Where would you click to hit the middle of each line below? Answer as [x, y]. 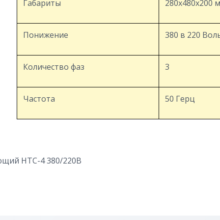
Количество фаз [54, 67]
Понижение [46, 35]
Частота [39, 99]
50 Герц [180, 99]
